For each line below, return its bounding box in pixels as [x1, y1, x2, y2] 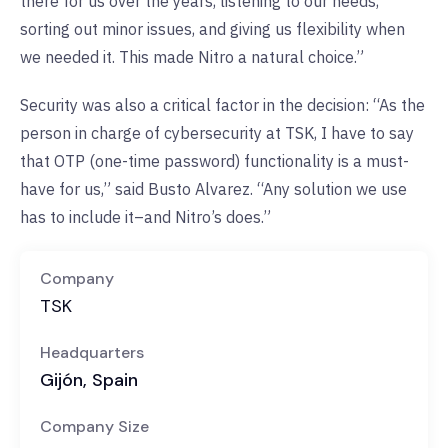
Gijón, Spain [40, 368, 138, 393]
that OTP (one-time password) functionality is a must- [20, 151, 409, 172]
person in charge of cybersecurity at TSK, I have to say [20, 123, 414, 144]
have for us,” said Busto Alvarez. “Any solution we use [20, 179, 407, 200]
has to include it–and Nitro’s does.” [20, 207, 275, 228]
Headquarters [40, 342, 144, 364]
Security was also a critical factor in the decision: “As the [20, 95, 425, 116]
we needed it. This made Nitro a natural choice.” [20, 47, 364, 68]
